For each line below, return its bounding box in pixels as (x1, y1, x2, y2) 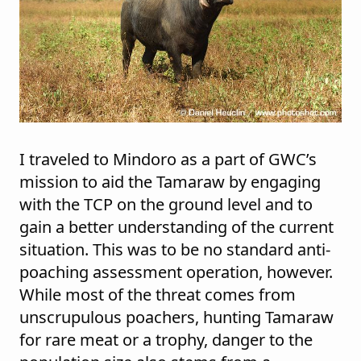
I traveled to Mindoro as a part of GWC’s (19, 148, 317, 171)
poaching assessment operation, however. (19, 261, 333, 284)
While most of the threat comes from (19, 284, 296, 306)
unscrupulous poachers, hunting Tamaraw (19, 306, 334, 329)
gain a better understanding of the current (19, 216, 334, 239)
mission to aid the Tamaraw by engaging (19, 171, 321, 193)
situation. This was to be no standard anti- (19, 239, 330, 261)
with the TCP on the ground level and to (19, 193, 313, 216)
